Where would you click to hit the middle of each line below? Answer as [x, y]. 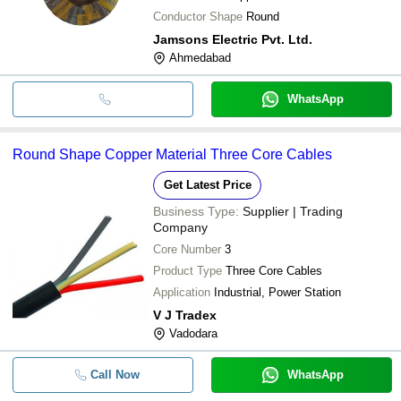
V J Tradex [185, 315]
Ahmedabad [200, 57]
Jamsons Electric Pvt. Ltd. [233, 39]
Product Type [188, 270]
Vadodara [193, 333]
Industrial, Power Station [277, 292]
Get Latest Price [207, 184]
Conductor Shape [198, 16]
